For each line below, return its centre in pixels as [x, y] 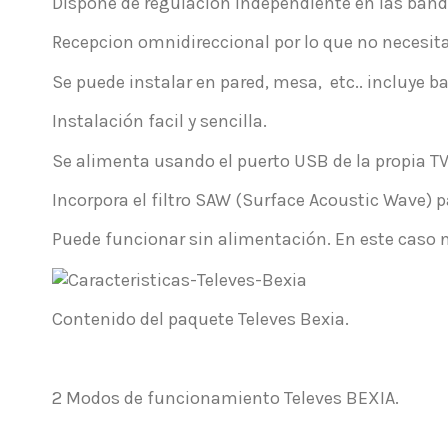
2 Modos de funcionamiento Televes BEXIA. [225, 398]
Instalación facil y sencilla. [159, 121]
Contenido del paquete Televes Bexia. [200, 319]
